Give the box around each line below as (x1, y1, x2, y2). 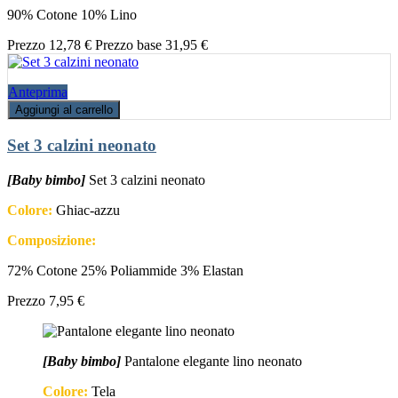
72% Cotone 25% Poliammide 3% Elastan (7, 263, 243, 279)
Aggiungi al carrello (15, 102, 113, 116)
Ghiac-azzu (52, 203, 120, 219)
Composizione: (7, 233, 96, 249)
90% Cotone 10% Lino (7, 6, 137, 22)
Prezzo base (95, 36, 162, 52)
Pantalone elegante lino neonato (124, 354, 302, 370)
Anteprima (8, 84, 68, 99)
